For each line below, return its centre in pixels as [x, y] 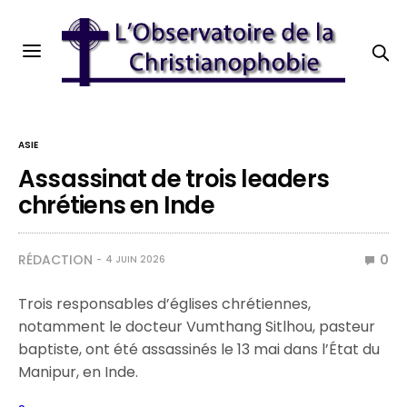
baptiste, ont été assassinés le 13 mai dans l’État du [199, 349]
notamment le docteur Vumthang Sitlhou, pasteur [197, 327]
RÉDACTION [55, 260]
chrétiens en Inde [116, 205]
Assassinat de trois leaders [174, 179]
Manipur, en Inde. [79, 372]
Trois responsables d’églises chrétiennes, [165, 304]
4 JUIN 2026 [135, 259]
